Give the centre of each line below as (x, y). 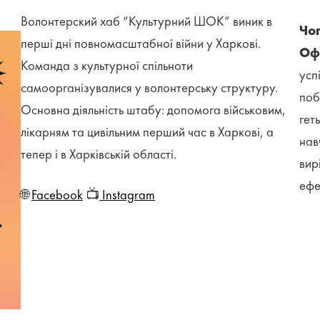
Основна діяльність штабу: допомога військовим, (154, 110)
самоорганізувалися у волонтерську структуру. (150, 88)
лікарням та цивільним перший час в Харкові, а (147, 132)
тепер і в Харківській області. (99, 155)
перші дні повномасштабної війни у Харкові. (141, 44)
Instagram (127, 195)
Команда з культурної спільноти (107, 66)
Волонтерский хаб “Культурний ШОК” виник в (147, 22)
